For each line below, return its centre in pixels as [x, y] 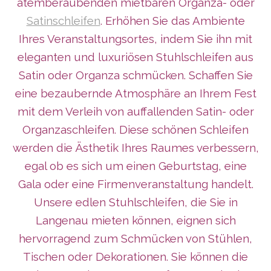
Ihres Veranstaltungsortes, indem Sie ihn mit [135, 39]
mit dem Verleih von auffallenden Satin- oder [135, 112]
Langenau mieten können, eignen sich [135, 220]
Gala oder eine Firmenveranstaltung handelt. [135, 184]
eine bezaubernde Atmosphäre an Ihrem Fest [135, 93]
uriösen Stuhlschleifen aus [184, 57]
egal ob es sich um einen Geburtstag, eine [135, 166]
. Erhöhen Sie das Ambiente [172, 21]
